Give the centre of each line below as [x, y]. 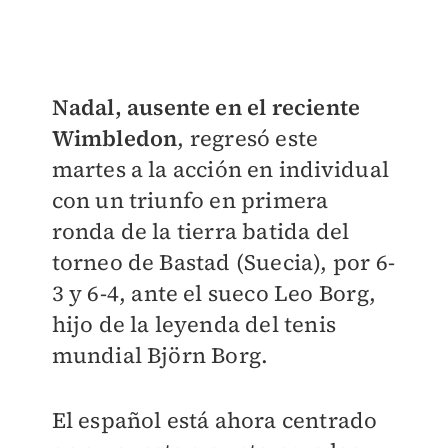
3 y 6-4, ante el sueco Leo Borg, [213, 293]
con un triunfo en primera [190, 200]
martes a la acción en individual [220, 169]
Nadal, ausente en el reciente [206, 107]
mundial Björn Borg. [160, 355]
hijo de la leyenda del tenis [194, 324]
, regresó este [248, 138]
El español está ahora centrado [214, 420]
